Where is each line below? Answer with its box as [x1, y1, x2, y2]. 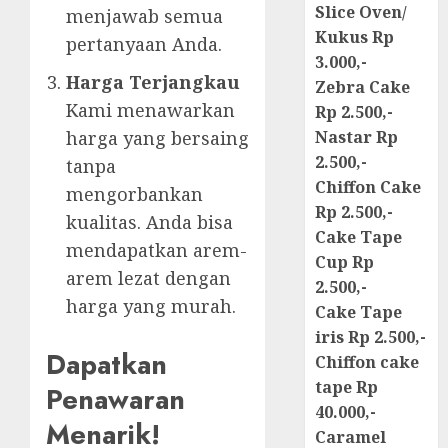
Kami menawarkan [66, 97, 235, 122]
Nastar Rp [315, 126, 399, 149]
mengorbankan [66, 181, 203, 206]
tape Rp [315, 376, 379, 399]
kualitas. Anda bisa [66, 209, 233, 234]
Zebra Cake [315, 76, 411, 99]
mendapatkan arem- [66, 237, 247, 262]
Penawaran [46, 379, 185, 419]
